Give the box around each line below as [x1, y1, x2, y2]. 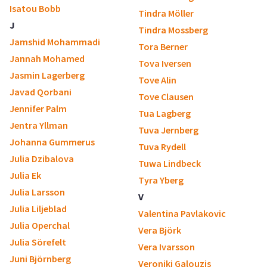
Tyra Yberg [138, 174, 184, 186]
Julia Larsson [10, 186, 65, 198]
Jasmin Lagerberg [10, 69, 85, 81]
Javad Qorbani [10, 86, 72, 98]
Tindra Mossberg [138, 24, 208, 36]
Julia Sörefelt [10, 236, 66, 248]
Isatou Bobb [10, 2, 61, 14]
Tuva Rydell [138, 141, 186, 153]
